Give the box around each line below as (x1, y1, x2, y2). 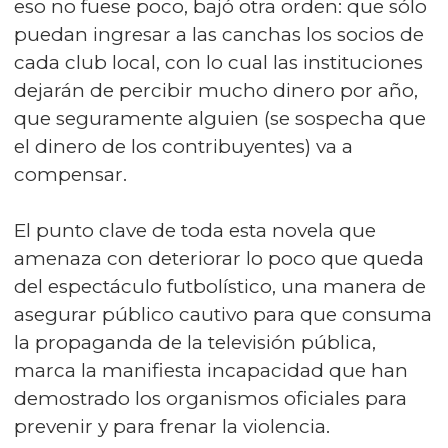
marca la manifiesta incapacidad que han (14, 359, 408, 382)
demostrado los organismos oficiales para (14, 387, 407, 410)
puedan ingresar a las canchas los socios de (14, 23, 424, 46)
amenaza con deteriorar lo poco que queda (14, 247, 424, 270)
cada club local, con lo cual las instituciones (14, 51, 423, 74)
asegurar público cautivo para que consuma (14, 303, 432, 326)
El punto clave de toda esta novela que (14, 219, 376, 242)
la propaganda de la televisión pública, (14, 331, 376, 354)
